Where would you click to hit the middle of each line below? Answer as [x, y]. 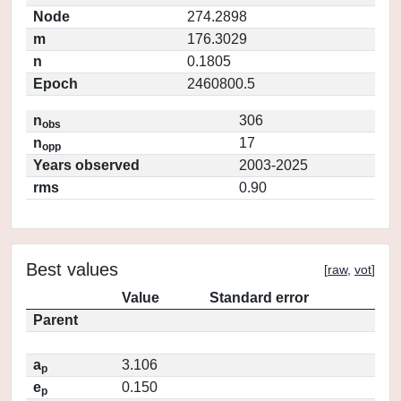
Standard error [259, 298]
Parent [55, 320]
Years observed [86, 165]
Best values [72, 269]
